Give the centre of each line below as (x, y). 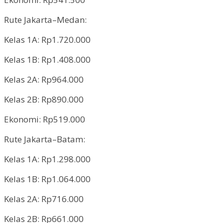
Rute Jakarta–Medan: (45, 19)
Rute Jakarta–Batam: (45, 139)
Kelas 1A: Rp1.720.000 (47, 39)
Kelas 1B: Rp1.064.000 (47, 179)
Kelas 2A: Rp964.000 (44, 79)
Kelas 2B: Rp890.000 (44, 99)
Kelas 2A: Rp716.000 (44, 199)
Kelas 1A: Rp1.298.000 (47, 159)
